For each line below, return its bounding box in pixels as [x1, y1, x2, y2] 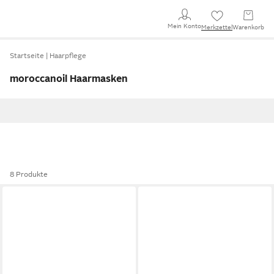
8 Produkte [10, 170, 48, 179]
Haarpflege [50, 51, 86, 60]
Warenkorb [232, 24, 264, 31]
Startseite [10, 51, 44, 60]
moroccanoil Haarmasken [10, 73, 128, 84]
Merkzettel [201, 24, 232, 31]
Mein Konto [168, 22, 201, 29]
